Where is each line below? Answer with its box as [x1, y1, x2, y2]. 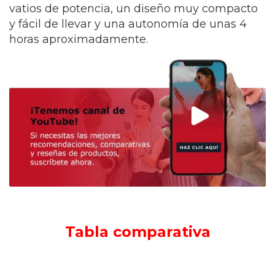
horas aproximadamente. [9, 33, 148, 46]
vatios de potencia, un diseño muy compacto [9, 2, 258, 15]
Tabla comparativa [64, 223, 211, 241]
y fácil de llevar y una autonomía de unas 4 [9, 17, 247, 31]
